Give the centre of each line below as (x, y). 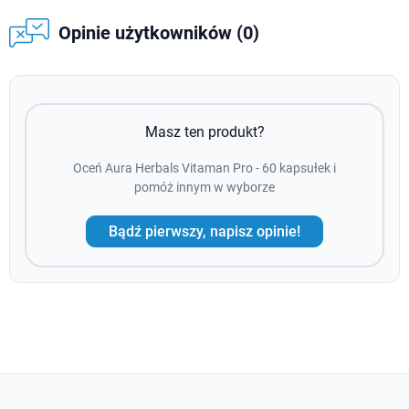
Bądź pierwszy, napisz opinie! (204, 231)
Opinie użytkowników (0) (158, 33)
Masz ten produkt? (204, 132)
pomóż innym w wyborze (204, 188)
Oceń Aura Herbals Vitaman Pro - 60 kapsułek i (204, 168)
